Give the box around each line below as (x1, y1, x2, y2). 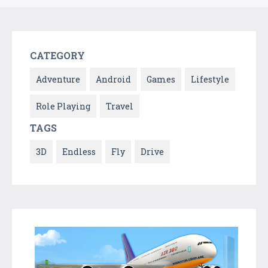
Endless (62, 145, 96, 157)
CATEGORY (30, 48, 85, 62)
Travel (106, 100, 133, 112)
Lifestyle (191, 73, 229, 85)
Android (96, 73, 131, 85)
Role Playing (36, 100, 90, 112)
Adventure (36, 73, 80, 85)
